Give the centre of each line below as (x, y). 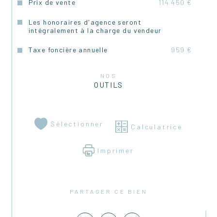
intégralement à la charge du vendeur (95, 30)
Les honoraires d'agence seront (85, 22)
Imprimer (116, 151)
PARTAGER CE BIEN (111, 191)
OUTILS (108, 84)
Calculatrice (157, 127)
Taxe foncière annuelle (68, 50)
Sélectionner (77, 124)
